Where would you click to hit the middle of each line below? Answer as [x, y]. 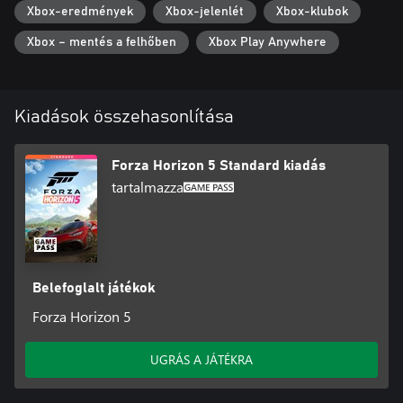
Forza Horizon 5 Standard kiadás [219, 165]
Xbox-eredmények [80, 12]
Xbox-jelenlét [205, 12]
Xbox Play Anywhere [268, 42]
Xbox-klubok [312, 12]
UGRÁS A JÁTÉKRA [201, 359]
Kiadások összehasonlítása [124, 116]
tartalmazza [148, 186]
